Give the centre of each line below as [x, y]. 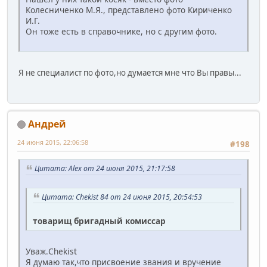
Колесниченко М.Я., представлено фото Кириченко [129, 10]
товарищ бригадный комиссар [99, 221]
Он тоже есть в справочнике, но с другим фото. [121, 32]
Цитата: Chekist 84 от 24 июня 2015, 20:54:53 [122, 197]
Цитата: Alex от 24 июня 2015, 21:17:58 [105, 168]
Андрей [47, 124]
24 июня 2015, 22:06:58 [53, 142]
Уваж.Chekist [51, 252]
